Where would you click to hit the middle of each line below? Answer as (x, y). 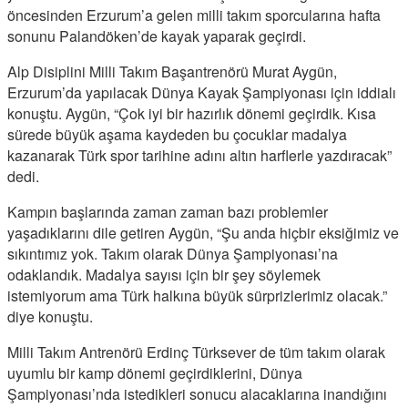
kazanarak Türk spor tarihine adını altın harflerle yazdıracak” (199, 155)
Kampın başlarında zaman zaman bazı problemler (168, 211)
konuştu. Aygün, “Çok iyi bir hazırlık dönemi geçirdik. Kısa (192, 113)
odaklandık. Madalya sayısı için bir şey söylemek (164, 274)
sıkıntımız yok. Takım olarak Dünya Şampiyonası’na (173, 253)
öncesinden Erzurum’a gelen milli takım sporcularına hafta (194, 15)
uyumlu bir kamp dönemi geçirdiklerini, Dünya (155, 372)
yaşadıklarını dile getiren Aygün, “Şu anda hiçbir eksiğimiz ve (203, 232)
